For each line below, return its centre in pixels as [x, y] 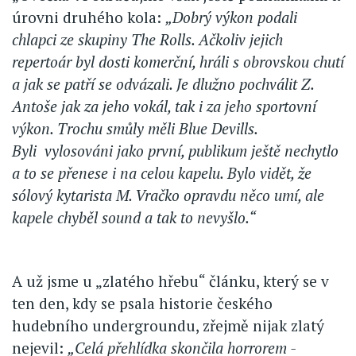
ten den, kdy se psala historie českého [142, 304]
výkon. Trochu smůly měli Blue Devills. [135, 129]
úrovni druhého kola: [89, 17]
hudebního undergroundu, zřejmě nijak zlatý [168, 326]
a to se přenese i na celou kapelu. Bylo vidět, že [162, 173]
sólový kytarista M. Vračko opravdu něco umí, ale [168, 195]
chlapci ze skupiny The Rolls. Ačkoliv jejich [147, 40]
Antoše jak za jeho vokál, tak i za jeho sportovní [164, 106]
